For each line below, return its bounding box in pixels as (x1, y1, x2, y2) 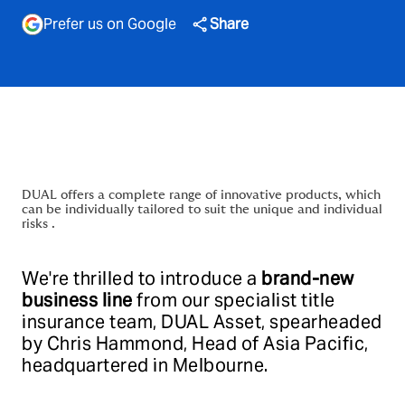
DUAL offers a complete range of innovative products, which (22, 189, 381, 202)
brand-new (261, 267, 354, 290)
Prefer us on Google (43, 14, 176, 33)
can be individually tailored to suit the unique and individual (22, 203, 382, 216)
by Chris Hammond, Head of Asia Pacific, (22, 332, 369, 355)
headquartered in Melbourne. (22, 353, 268, 377)
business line (22, 288, 133, 312)
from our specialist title (132, 288, 335, 312)
